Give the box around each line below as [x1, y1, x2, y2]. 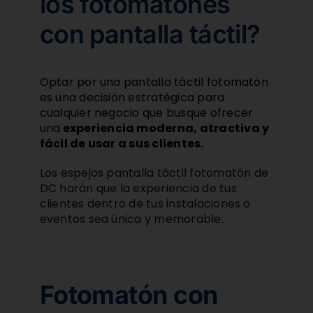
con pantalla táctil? [39, 19, 261, 50]
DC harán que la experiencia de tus [39, 180, 237, 197]
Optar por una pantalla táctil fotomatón [39, 74, 268, 91]
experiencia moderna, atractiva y [60, 120, 270, 137]
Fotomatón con [39, 279, 218, 311]
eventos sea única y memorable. [39, 211, 224, 228]
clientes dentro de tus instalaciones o [39, 196, 251, 212]
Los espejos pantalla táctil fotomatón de [39, 165, 269, 182]
